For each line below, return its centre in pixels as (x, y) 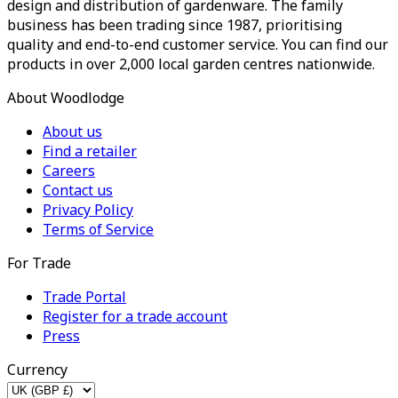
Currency (37, 370)
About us (72, 132)
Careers (69, 171)
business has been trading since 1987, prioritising (175, 25)
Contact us (78, 191)
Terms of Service (98, 230)
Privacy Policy (88, 210)
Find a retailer (90, 151)
